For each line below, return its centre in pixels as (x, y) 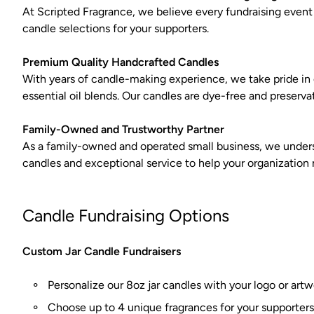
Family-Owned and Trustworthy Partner (123, 129)
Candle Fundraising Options (126, 215)
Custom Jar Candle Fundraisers (102, 251)
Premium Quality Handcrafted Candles (121, 62)
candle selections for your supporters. (116, 28)
